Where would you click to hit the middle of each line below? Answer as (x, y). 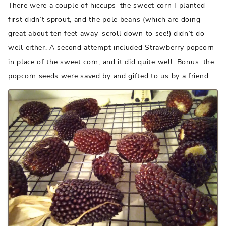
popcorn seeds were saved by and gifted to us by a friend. (109, 76)
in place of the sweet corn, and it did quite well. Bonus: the (111, 62)
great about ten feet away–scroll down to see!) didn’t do (106, 34)
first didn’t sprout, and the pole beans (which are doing (104, 20)
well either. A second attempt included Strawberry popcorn (111, 48)
